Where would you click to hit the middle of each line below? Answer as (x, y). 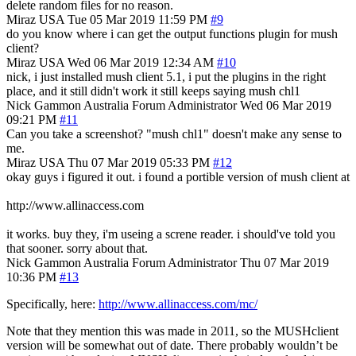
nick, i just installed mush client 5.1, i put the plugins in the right (166, 76)
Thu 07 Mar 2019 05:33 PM (139, 162)
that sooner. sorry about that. (77, 248)
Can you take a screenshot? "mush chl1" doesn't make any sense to (174, 133)
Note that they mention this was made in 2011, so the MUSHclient (172, 331)
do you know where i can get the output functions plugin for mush (172, 33)
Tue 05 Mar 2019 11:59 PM (137, 19)
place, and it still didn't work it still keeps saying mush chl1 (153, 91)
